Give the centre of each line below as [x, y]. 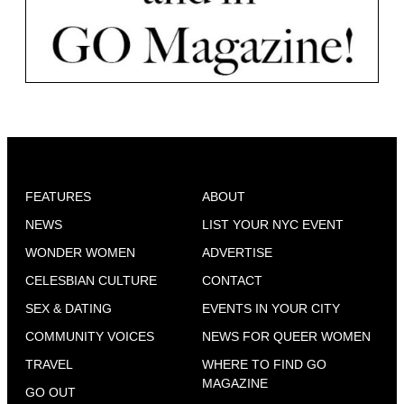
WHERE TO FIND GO [264, 364]
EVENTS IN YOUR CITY [271, 308]
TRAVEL [49, 364]
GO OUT [50, 392]
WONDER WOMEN [80, 252]
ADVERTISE [237, 252]
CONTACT [232, 280]
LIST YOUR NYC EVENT [273, 224]
